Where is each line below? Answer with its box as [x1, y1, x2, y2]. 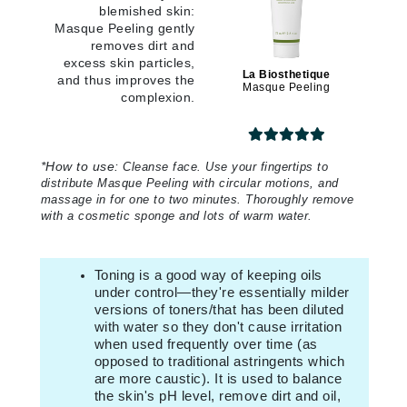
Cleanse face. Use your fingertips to [123, 160, 328, 174]
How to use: [45, 159, 119, 174]
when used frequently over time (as [94, 336, 318, 352]
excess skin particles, [63, 55, 195, 71]
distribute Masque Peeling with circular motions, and [40, 176, 339, 191]
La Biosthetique [242, 68, 331, 82]
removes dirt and [90, 38, 195, 54]
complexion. [121, 90, 195, 105]
